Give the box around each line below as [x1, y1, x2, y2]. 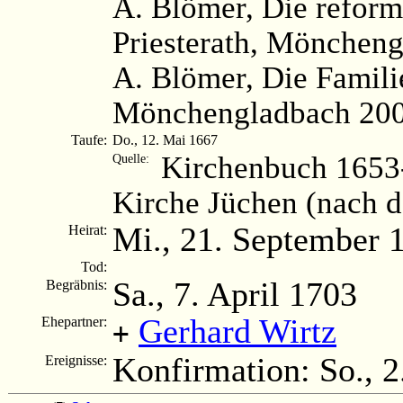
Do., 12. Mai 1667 [112, 131, 218, 148]
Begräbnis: [46, 276, 111, 292]
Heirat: [68, 221, 111, 237]
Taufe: [71, 131, 111, 148]
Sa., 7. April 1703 [112, 274, 357, 313]
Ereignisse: [45, 352, 111, 368]
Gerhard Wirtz [139, 311, 336, 350]
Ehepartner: [41, 313, 111, 329]
